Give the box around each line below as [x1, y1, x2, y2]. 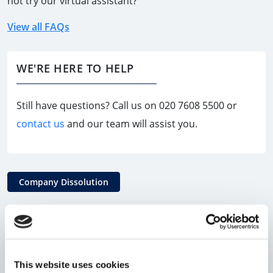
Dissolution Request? [20, 232, 130, 247]
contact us [16, 117, 65, 131]
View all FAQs [7, 20, 69, 34]
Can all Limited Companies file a [20, 219, 187, 235]
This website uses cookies [14, 259, 130, 270]
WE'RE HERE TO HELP [16, 61, 134, 76]
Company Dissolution [19, 176, 108, 188]
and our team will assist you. [65, 117, 200, 131]
